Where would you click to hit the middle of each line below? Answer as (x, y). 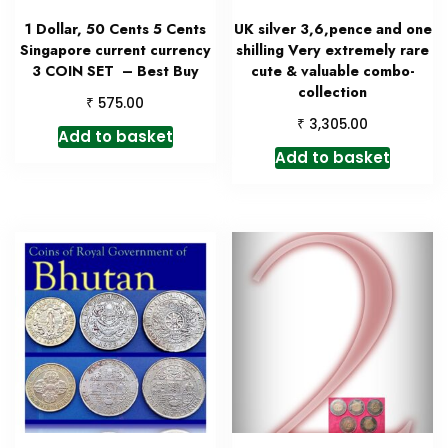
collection (333, 92)
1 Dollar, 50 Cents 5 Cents (115, 29)
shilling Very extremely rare (333, 50)
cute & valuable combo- (332, 71)
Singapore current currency (115, 50)
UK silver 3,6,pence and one (332, 29)
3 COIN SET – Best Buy (115, 71)
